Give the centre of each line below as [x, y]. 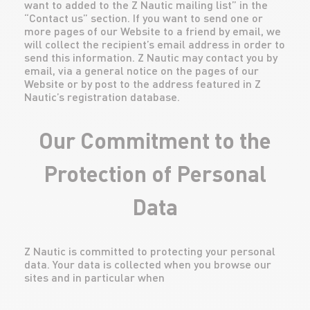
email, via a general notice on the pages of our [142, 70]
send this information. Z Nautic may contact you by [151, 57]
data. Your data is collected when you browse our [148, 264]
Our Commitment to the [155, 140]
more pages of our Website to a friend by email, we [153, 31]
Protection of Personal [155, 173]
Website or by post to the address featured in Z [143, 83]
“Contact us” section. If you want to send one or [144, 18]
